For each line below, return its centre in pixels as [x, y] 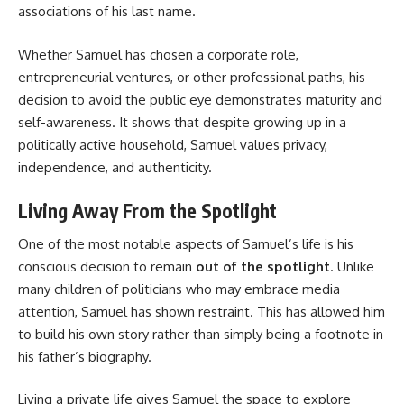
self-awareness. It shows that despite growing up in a [182, 122]
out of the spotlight [263, 266]
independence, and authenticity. [115, 167]
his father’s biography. [85, 356]
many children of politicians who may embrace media [179, 289]
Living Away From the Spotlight [147, 211]
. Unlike [352, 266]
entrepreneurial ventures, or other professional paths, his [192, 77]
